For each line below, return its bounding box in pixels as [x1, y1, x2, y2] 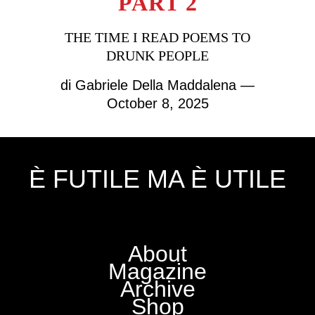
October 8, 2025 [106, 96, 209, 111]
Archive [120, 276, 195, 302]
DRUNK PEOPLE [106, 48, 209, 63]
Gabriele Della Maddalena [75, 77, 236, 93]
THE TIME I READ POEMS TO [65, 30, 250, 45]
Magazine [108, 259, 207, 284]
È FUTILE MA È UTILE [29, 165, 286, 193]
